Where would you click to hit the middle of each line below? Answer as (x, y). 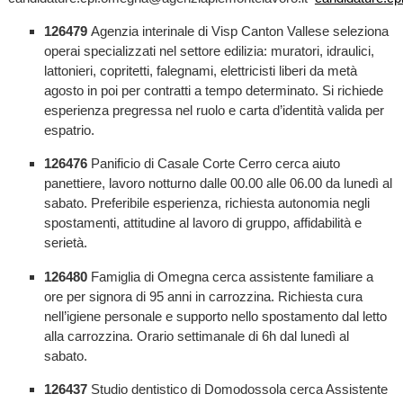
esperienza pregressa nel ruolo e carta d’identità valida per (214, 111)
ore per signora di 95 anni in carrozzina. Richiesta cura (203, 296)
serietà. (65, 243)
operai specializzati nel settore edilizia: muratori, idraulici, (209, 51)
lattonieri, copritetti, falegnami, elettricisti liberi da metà (200, 71)
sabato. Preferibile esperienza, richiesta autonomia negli (206, 203)
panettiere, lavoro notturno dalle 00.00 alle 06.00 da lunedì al (218, 184)
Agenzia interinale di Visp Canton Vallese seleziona (239, 31)
